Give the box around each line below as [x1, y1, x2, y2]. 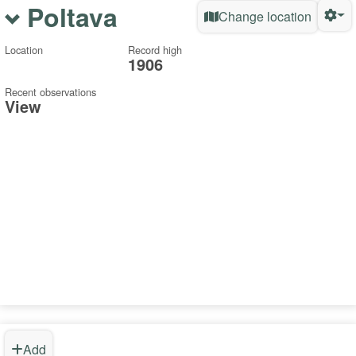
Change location [219, 6, 312, 25]
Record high [128, 42, 182, 57]
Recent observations [5, 84, 96, 99]
